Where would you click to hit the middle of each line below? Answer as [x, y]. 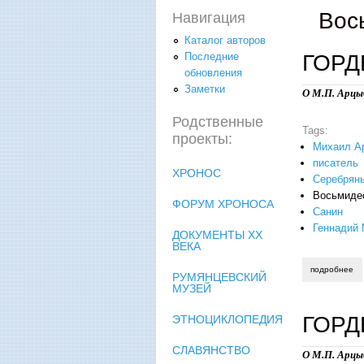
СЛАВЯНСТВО [211, 350]
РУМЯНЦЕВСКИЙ [219, 277]
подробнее [332, 269]
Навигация [209, 17]
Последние [212, 56]
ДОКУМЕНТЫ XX [217, 234]
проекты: [202, 139]
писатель [336, 162]
